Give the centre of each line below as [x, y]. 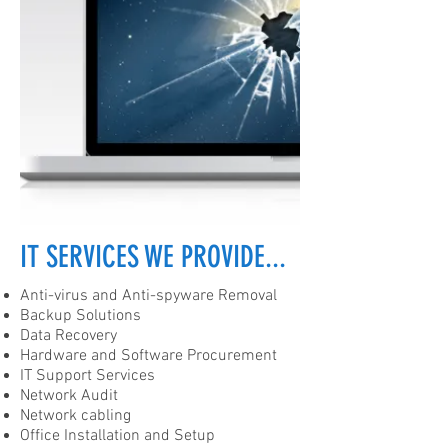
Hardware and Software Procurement [148, 355]
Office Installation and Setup [117, 435]
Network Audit [69, 395]
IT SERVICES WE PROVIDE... [153, 256]
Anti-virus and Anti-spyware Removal [148, 295]
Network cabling [75, 415]
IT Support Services [87, 375]
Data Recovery [68, 335]
